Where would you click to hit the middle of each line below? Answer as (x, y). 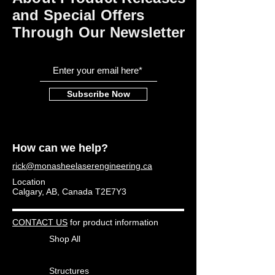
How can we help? (60, 148)
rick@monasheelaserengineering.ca (82, 166)
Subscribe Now (98, 94)
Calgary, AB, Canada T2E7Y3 (69, 192)
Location (29, 182)
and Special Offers (79, 15)
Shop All (65, 239)
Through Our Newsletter (99, 33)
